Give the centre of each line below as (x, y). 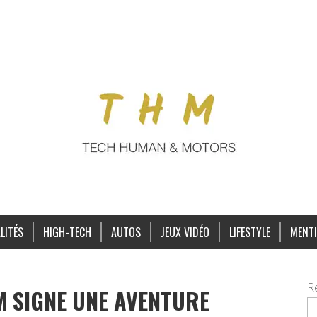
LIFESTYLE (249, 232)
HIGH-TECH (67, 232)
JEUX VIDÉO (185, 232)
